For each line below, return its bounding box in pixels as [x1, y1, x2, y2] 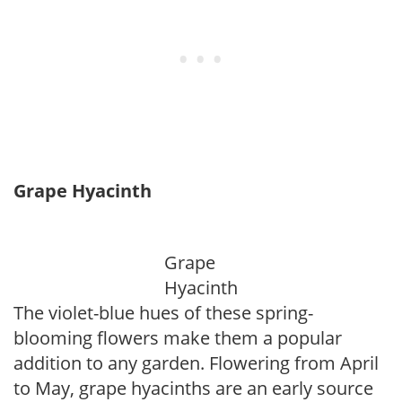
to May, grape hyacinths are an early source [13, 376, 373, 400]
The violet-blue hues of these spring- [13, 301, 313, 325]
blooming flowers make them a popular [13, 326, 342, 350]
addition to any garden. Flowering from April [13, 351, 379, 375]
